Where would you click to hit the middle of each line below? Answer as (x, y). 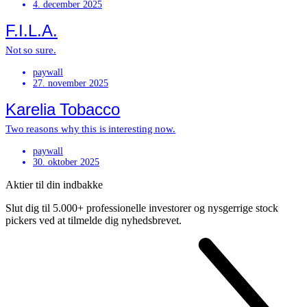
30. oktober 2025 (66, 162)
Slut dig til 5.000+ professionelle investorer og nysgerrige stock (142, 208)
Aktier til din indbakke (54, 184)
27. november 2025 (71, 83)
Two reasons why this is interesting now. (91, 128)
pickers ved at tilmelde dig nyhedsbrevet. (94, 220)
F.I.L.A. (32, 30)
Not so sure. (31, 50)
